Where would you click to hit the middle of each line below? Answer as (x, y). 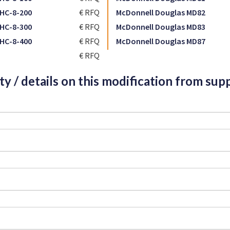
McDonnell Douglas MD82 (161, 12)
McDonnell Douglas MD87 (161, 41)
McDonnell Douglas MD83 (161, 27)
